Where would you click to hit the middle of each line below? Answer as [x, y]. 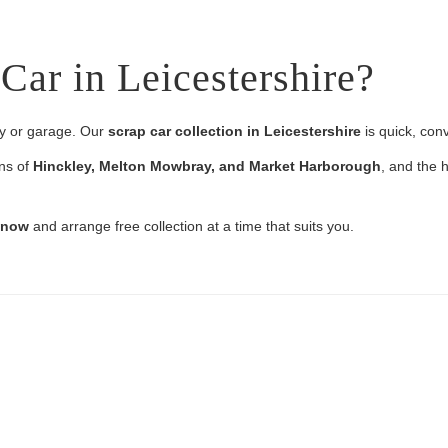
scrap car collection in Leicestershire [234, 131]
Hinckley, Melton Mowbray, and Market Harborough [207, 166]
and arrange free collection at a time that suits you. [191, 226]
